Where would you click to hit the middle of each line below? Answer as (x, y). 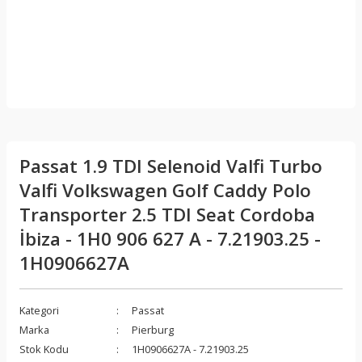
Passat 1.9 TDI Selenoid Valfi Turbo (171, 166)
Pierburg (153, 330)
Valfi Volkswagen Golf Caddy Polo (165, 190)
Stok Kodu (44, 349)
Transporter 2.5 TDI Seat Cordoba (167, 215)
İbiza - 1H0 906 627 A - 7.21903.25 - (170, 239)
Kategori (39, 310)
